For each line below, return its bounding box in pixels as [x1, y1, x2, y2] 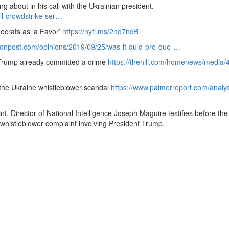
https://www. [111, 82, 150, 93]
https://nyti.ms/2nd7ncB [62, 26, 138, 36]
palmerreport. [150, 82, 194, 93]
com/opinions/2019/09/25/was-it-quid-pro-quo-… [24, 41, 180, 52]
